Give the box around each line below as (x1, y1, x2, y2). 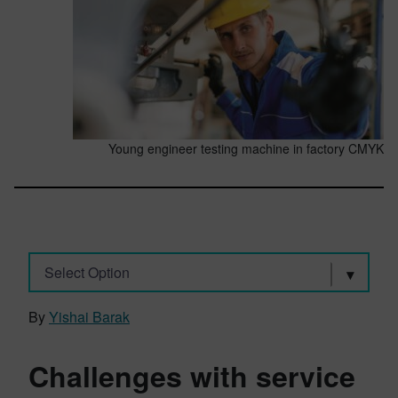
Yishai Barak (49, 306, 130, 327)
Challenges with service (28, 355, 355, 396)
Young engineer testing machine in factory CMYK (108, 139, 384, 157)
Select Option (44, 261, 130, 283)
